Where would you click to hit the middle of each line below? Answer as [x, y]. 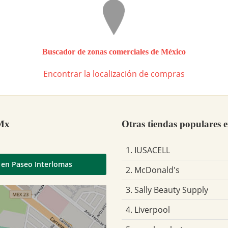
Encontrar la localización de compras [114, 74]
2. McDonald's [153, 170]
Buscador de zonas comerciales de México [114, 51]
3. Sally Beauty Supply [167, 190]
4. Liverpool [148, 209]
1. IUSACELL [148, 150]
